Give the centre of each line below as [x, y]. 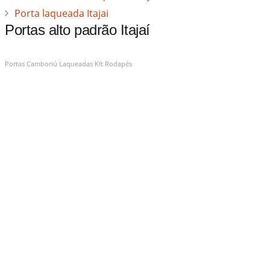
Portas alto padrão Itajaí [77, 30]
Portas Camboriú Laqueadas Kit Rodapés [68, 64]
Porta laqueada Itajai [61, 14]
